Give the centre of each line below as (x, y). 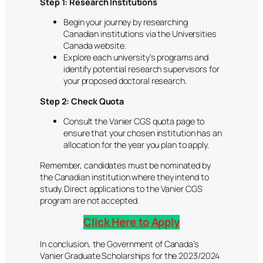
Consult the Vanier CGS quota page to (134, 122)
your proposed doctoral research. (125, 81)
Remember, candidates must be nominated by (125, 165)
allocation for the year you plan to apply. (136, 145)
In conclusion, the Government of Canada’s (119, 244)
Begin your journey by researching (126, 22)
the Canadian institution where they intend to (124, 177)
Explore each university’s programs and (136, 58)
